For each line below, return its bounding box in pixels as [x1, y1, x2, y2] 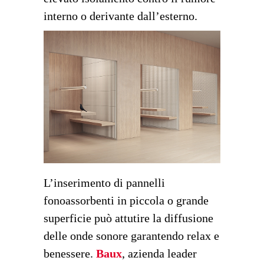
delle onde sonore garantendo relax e [44, 229, 219, 242]
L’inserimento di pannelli [44, 176, 165, 189]
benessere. [44, 246, 96, 260]
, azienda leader [122, 246, 197, 260]
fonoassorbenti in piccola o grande [44, 193, 209, 207]
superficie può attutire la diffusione [44, 211, 213, 225]
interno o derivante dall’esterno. [44, 9, 197, 23]
